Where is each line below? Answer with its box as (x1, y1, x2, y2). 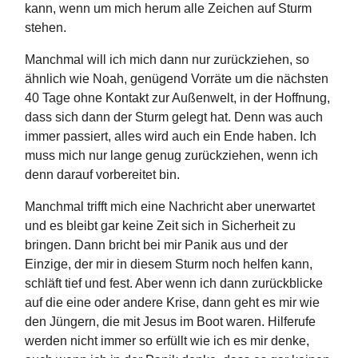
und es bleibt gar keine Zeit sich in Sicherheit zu (25, 218, 296, 233)
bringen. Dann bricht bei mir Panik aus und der (25, 237, 288, 252)
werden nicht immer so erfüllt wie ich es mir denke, (25, 333, 309, 348)
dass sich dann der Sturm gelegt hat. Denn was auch (25, 109, 323, 124)
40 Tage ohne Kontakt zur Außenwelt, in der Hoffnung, (25, 90, 330, 105)
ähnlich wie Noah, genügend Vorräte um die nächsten (25, 71, 328, 86)
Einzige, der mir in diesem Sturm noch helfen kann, (25, 257, 312, 271)
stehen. (25, 20, 66, 34)
